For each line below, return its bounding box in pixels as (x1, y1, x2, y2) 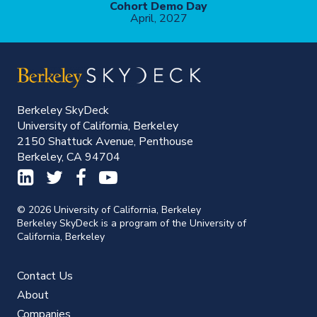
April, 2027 (129, 10, 188, 26)
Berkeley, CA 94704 (17, 149, 120, 166)
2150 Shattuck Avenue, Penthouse (17, 134, 193, 150)
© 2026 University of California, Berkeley (17, 203, 201, 217)
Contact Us (17, 268, 73, 284)
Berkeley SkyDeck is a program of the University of (17, 217, 246, 231)
